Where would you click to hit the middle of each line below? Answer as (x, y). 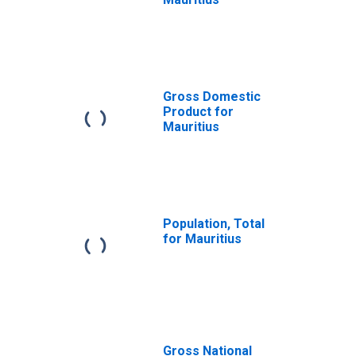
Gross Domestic (212, 97)
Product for (198, 112)
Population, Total (214, 224)
